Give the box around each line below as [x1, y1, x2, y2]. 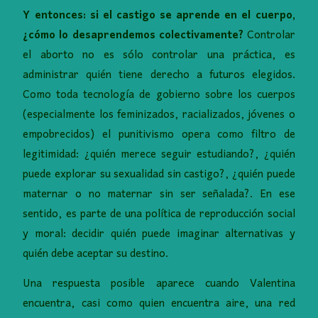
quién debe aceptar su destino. [23, 242, 169, 267]
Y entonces [23, 4, 83, 28]
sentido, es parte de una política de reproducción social [23, 202, 295, 227]
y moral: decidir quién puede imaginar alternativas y [23, 222, 295, 247]
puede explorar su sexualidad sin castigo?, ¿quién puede [23, 163, 295, 187]
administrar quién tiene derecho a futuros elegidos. [23, 63, 295, 88]
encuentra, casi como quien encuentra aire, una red [23, 292, 295, 317]
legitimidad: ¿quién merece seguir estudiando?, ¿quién [23, 143, 295, 168]
